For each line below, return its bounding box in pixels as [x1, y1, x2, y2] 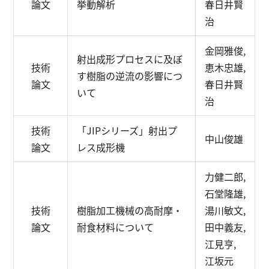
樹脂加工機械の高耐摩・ [77, 203, 183, 217]
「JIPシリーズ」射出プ [77, 123, 178, 138]
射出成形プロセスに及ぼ [77, 52, 183, 66]
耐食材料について [77, 220, 154, 234]
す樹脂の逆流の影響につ [77, 68, 183, 83]
